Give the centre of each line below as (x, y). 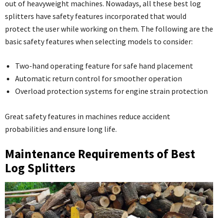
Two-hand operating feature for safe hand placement (104, 65)
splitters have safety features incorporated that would (96, 16)
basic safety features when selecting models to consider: (99, 41)
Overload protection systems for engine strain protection (111, 91)
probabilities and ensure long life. (61, 129)
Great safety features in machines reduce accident (88, 116)
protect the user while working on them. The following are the (109, 28)
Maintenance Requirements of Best (100, 154)
